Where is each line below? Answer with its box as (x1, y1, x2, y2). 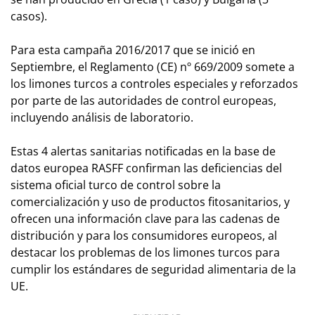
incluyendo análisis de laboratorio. (11, 109, 193, 125)
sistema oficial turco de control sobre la (11, 176, 221, 193)
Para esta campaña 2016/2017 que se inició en (11, 41, 255, 58)
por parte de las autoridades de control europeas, (11, 92, 276, 108)
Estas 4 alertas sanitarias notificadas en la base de (11, 143, 276, 159)
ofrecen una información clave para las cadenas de (11, 210, 280, 226)
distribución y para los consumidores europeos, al (11, 227, 277, 243)
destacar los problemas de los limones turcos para (11, 244, 280, 260)
